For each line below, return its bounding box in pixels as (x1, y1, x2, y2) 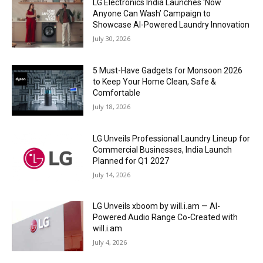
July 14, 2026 (93, 170, 131, 179)
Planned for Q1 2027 (93, 156, 170, 166)
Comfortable (93, 87, 141, 97)
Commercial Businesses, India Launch (93, 144, 232, 154)
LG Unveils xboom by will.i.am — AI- (93, 201, 221, 211)
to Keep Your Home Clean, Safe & (93, 76, 217, 86)
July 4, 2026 (93, 238, 127, 247)
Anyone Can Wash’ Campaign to (93, 9, 211, 19)
